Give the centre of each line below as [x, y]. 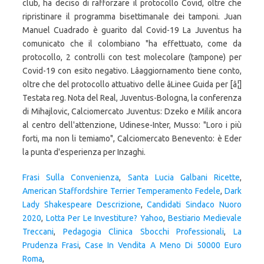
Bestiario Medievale [205, 218]
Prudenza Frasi [51, 245]
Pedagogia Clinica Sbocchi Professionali [143, 232]
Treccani [38, 232]
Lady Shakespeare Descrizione [82, 204]
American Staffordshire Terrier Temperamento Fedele [122, 191]
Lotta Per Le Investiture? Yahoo [105, 218]
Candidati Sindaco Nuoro [194, 204]
